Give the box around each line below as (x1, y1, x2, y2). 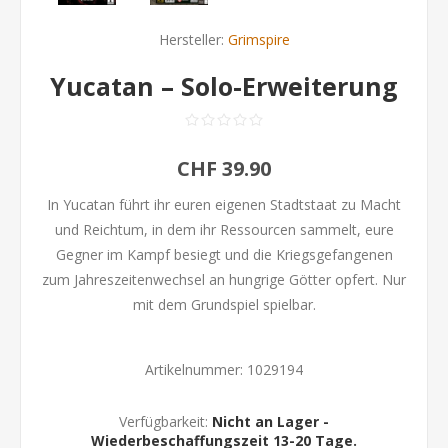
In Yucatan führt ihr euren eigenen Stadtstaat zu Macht (47, 195, 401, 215)
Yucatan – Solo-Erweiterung (50, 69, 398, 104)
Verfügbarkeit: (119, 412, 208, 432)
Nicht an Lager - (212, 412, 329, 432)
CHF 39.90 (177, 155, 271, 183)
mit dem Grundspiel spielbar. (132, 295, 316, 315)
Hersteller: (158, 30, 224, 50)
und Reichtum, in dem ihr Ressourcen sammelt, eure (54, 220, 394, 240)
